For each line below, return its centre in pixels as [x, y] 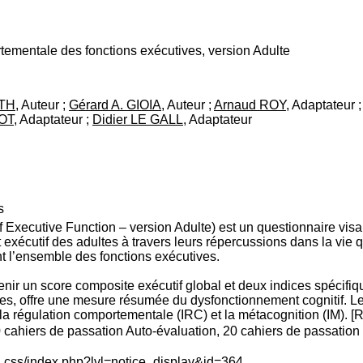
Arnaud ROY [250, 105]
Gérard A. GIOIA [115, 105]
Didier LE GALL [138, 120]
